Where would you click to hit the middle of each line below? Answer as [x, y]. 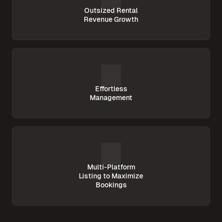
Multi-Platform [111, 167]
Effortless [111, 89]
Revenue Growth [111, 20]
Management [111, 98]
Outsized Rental [111, 11]
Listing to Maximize [111, 176]
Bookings [111, 185]
